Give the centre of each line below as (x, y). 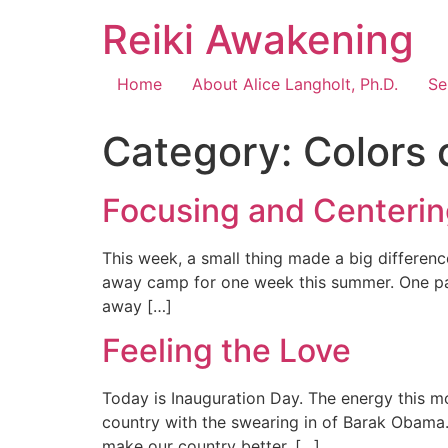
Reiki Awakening (258, 39)
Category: (202, 151)
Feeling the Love (226, 351)
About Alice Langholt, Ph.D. (295, 84)
